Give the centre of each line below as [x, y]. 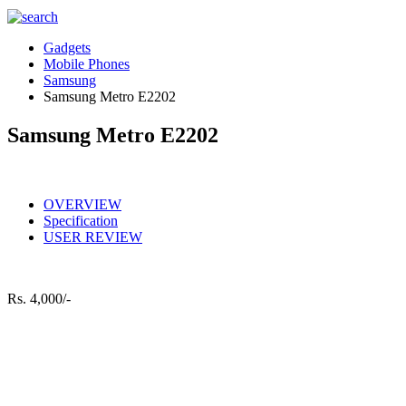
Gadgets [67, 48]
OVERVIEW [82, 204]
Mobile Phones [87, 64]
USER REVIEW [93, 237]
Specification [81, 220]
